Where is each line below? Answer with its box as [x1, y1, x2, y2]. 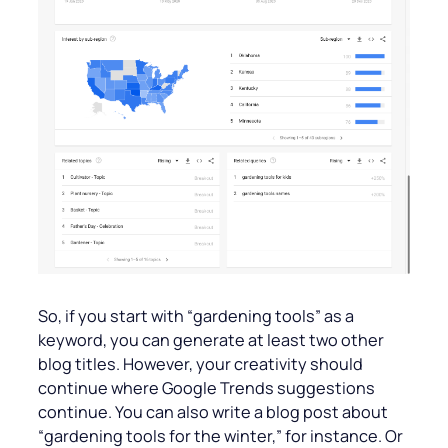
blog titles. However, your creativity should [38, 353, 363, 376]
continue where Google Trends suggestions [38, 377, 375, 400]
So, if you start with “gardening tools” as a [38, 305, 354, 328]
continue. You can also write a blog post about [38, 401, 388, 424]
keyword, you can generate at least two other [38, 329, 384, 352]
